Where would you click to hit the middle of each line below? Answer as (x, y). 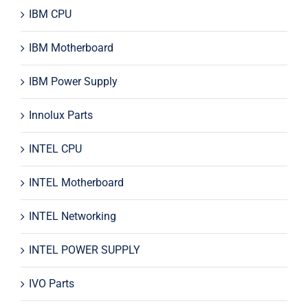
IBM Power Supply (73, 81)
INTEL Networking (72, 216)
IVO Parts (51, 283)
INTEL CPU (55, 148)
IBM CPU (50, 14)
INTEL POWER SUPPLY (84, 250)
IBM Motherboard (71, 47)
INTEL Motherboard (76, 182)
